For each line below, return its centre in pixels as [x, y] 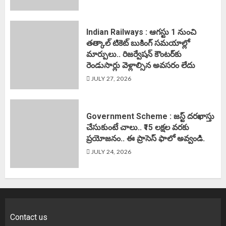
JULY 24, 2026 [111, 151]
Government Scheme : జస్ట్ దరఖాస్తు [150, 116]
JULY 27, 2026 [111, 78]
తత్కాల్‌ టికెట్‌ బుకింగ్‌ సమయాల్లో [138, 43]
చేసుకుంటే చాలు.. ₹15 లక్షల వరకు [138, 127]
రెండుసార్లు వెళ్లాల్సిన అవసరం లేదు [141, 65]
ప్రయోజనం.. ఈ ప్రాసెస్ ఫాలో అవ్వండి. [146, 138]
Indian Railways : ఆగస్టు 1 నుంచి [141, 32]
